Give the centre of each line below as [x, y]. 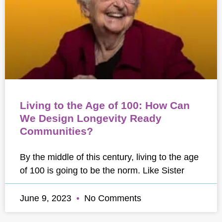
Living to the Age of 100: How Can [105, 105]
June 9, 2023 [47, 198]
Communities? [56, 131]
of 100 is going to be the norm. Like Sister [102, 170]
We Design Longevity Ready [91, 118]
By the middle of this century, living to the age [109, 157]
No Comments [111, 198]
